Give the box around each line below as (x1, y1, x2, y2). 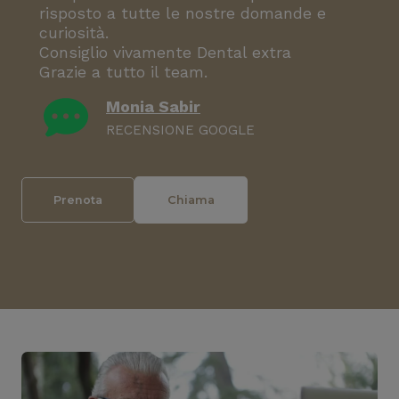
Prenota (53, 193, 102, 207)
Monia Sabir (106, 97, 200, 116)
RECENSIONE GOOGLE (106, 122, 255, 138)
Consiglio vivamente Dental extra (39, 44, 291, 61)
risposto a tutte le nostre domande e (39, 4, 326, 22)
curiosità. (39, 24, 109, 42)
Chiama (167, 193, 215, 207)
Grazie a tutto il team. (39, 63, 208, 81)
